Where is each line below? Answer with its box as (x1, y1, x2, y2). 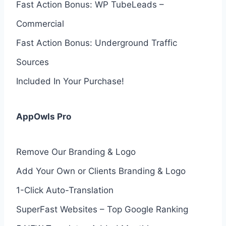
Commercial (16, 18, 64, 29)
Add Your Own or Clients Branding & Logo (16, 165, 186, 176)
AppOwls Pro (16, 111, 71, 122)
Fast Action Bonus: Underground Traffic (16, 37, 177, 48)
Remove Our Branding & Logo (16, 146, 136, 157)
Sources (16, 56, 49, 67)
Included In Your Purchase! (16, 76, 124, 86)
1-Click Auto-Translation (16, 185, 114, 195)
